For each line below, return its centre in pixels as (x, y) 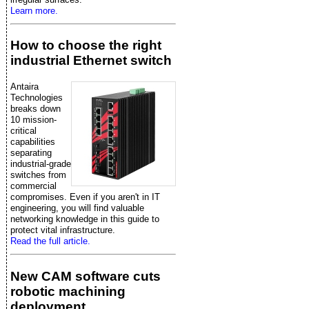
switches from (38, 175)
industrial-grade (41, 164)
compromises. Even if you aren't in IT (85, 197)
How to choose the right (86, 46)
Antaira (24, 87)
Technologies (37, 98)
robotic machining (68, 291)
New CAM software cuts (86, 276)
